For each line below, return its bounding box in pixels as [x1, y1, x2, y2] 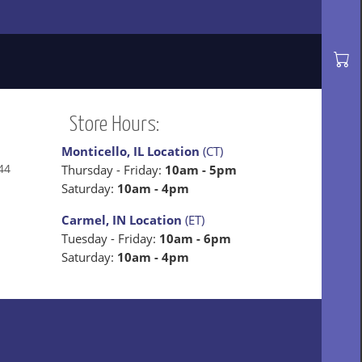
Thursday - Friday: [61, 162, 165, 178]
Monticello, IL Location [61, 143, 200, 159]
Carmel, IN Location [61, 212, 182, 228]
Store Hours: [69, 114, 160, 136]
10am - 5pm [165, 162, 237, 178]
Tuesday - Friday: [61, 230, 159, 246]
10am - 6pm [159, 230, 231, 246]
